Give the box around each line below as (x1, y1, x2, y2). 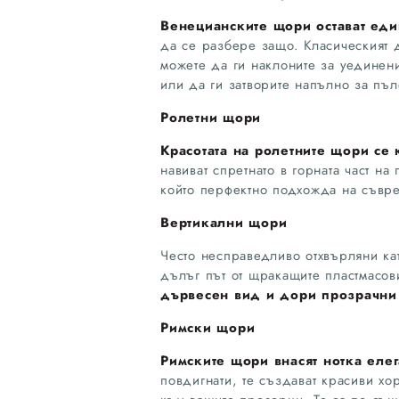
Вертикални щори (160, 212, 288, 232)
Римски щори (160, 317, 256, 338)
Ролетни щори (160, 107, 261, 127)
